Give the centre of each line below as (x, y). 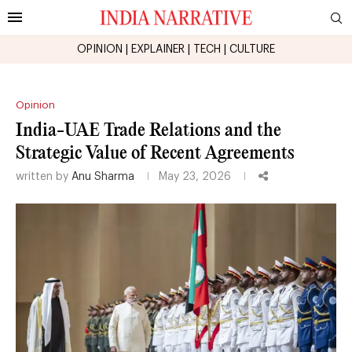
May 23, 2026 (195, 176)
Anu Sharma (103, 176)
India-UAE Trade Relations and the (148, 130)
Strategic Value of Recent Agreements (155, 153)
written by (44, 176)
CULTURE (252, 49)
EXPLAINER (158, 49)
